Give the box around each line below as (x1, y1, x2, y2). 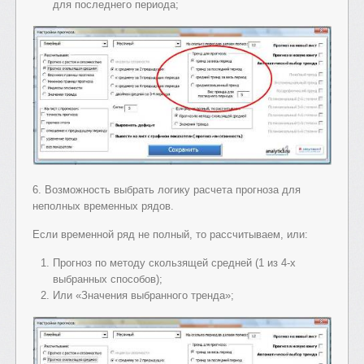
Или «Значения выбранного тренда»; (53, 289, 234, 302)
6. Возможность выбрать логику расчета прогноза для (32, 184, 301, 197)
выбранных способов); (53, 273, 162, 286)
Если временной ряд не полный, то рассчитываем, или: (32, 228, 308, 241)
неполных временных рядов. (32, 200, 174, 213)
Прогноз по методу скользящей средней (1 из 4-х (53, 257, 296, 270)
